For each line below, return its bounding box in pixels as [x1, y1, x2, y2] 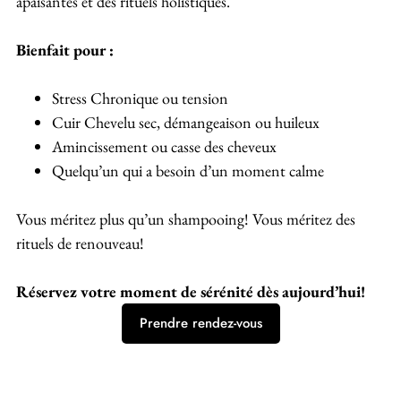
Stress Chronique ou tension [52, 88, 228, 109]
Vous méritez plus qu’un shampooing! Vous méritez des [16, 209, 355, 230]
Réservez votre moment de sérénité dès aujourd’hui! [16, 281, 365, 303]
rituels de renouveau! [16, 233, 144, 254]
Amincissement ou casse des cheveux [52, 136, 277, 158]
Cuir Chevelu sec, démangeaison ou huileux [52, 112, 320, 133]
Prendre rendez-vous [139, 313, 262, 334]
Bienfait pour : [16, 39, 114, 61]
